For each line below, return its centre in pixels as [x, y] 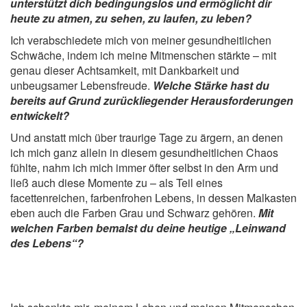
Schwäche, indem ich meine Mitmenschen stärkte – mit [143, 56]
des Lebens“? [47, 243]
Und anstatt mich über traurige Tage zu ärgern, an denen [147, 138]
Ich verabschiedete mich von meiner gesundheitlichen [141, 40]
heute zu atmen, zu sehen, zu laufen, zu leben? [131, 19]
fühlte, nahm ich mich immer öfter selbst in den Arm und [144, 168]
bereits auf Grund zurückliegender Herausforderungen [152, 101]
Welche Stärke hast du [211, 86]
